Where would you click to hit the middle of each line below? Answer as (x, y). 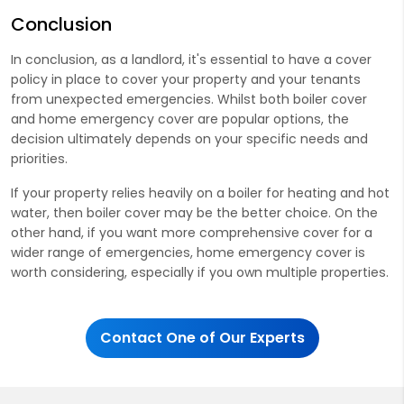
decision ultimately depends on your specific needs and (189, 138)
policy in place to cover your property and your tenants (186, 79)
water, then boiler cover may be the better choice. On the (194, 212)
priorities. (39, 158)
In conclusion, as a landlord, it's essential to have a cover (191, 59)
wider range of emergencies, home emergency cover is (188, 252)
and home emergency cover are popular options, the (180, 119)
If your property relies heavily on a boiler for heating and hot (200, 193)
